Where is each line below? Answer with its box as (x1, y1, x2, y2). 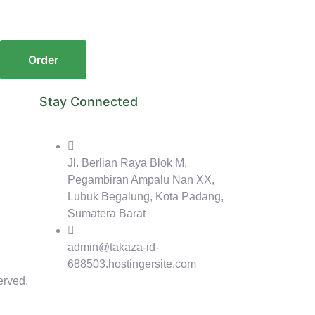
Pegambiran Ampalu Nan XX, (67, 174, 214, 186)
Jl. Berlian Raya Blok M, (67, 157, 187, 169)
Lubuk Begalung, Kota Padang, (67, 191, 224, 203)
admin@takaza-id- (67, 241, 159, 254)
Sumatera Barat (67, 207, 146, 220)
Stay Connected (39, 94, 138, 110)
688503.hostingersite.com (67, 258, 196, 271)
